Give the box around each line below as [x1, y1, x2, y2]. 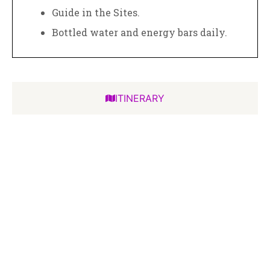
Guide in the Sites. [52, 6, 140, 19]
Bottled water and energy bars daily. [52, 26, 227, 39]
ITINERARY [115, 92, 165, 104]
